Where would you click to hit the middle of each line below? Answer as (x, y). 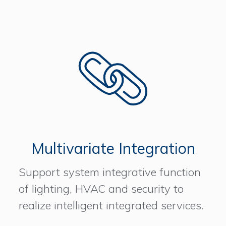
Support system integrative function (110, 172)
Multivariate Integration (113, 149)
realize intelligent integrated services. (111, 206)
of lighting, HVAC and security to (101, 189)
